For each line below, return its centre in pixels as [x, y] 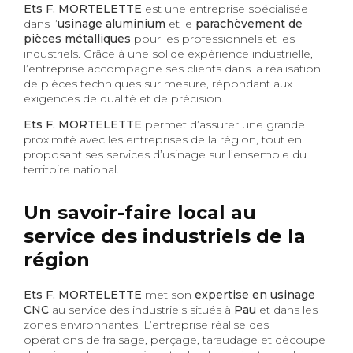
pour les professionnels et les [213, 38]
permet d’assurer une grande [223, 124]
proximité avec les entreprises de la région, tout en [163, 139]
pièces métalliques [77, 38]
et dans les [288, 309]
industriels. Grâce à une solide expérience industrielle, [168, 53]
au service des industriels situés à [141, 309]
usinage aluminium [111, 23]
